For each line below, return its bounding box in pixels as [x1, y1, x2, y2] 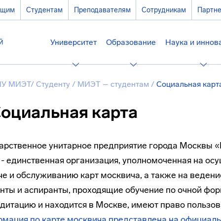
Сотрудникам [142, 5, 186, 14]
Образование [106, 37, 156, 47]
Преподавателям [74, 5, 131, 14]
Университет [50, 37, 97, 47]
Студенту [36, 79, 72, 89]
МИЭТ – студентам [77, 79, 151, 89]
